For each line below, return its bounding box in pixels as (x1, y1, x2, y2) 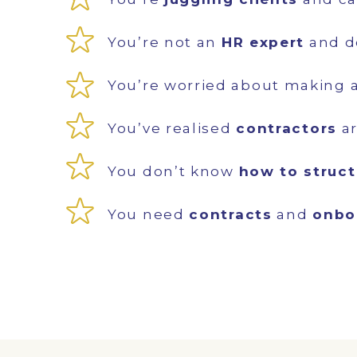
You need (108, 206, 190, 222)
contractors (236, 120, 337, 136)
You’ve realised (108, 120, 237, 136)
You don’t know (108, 163, 239, 179)
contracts (189, 206, 273, 222)
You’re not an (108, 34, 222, 50)
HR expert (221, 34, 305, 50)
